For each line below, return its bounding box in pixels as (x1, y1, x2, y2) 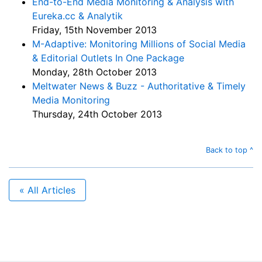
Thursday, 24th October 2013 (32, 108, 162, 120)
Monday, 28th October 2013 (32, 66, 157, 78)
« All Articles (16, 184, 78, 196)
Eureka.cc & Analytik (32, 10, 123, 22)
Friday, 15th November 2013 (32, 24, 157, 36)
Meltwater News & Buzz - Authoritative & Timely (32, 80, 246, 92)
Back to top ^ (206, 146, 253, 155)
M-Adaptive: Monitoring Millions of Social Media (32, 38, 246, 50)
